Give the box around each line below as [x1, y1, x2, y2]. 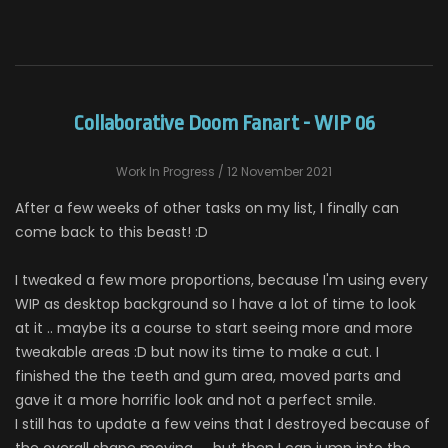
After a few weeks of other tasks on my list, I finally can [15, 197, 399, 218]
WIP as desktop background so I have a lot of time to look [15, 293, 416, 314]
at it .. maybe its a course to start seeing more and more [15, 317, 413, 338]
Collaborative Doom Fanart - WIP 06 [73, 110, 375, 135]
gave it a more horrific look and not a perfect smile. [15, 389, 376, 410]
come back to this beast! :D [15, 221, 208, 242]
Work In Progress [116, 162, 215, 180]
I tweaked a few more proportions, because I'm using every [15, 269, 428, 290]
